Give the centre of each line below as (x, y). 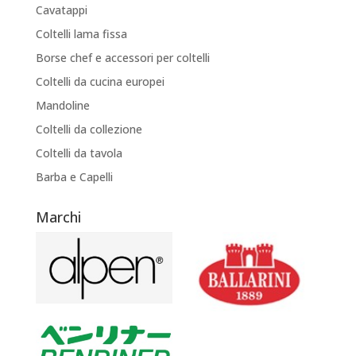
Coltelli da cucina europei (100, 81)
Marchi (58, 217)
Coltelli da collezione (89, 129)
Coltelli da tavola (79, 153)
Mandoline (62, 105)
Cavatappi (61, 10)
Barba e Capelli (74, 176)
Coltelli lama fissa (81, 33)
